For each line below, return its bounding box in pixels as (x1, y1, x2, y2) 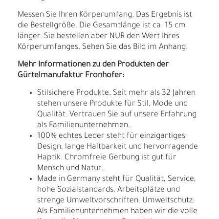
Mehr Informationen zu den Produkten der (18, 61, 169, 70)
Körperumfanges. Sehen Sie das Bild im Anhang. (18, 43, 188, 52)
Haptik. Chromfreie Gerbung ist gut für (37, 153, 176, 163)
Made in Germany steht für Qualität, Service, (37, 175, 196, 184)
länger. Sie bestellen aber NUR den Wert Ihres (18, 32, 179, 42)
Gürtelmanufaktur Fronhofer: (18, 71, 124, 81)
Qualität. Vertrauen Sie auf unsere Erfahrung (37, 110, 197, 120)
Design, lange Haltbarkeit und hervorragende (37, 143, 198, 152)
